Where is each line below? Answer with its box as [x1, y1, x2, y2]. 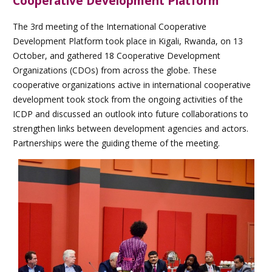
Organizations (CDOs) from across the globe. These [13, 64, 217, 76]
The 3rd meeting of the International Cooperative [13, 21, 206, 33]
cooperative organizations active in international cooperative [13, 79, 251, 91]
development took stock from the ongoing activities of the [13, 93, 243, 106]
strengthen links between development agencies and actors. [13, 123, 248, 135]
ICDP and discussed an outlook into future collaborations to [13, 108, 248, 120]
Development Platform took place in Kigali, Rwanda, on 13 [13, 35, 243, 47]
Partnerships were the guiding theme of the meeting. [13, 137, 220, 149]
